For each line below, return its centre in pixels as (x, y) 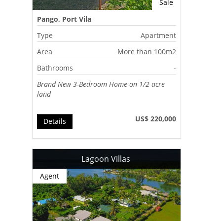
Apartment (159, 35)
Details (55, 121)
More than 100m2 (147, 51)
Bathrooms (55, 68)
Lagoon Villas (107, 159)
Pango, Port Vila (64, 19)
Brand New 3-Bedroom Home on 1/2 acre (101, 84)
